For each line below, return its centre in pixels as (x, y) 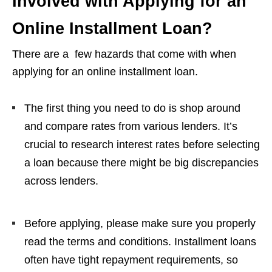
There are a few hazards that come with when (124, 54)
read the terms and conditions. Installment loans (140, 242)
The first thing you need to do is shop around (132, 108)
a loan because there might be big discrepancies (141, 163)
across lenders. (61, 181)
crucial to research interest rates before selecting (142, 144)
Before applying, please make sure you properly (140, 223)
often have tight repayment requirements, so (131, 260)
